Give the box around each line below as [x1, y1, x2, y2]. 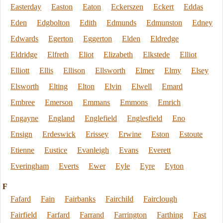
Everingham [10, 162, 49, 170]
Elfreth [47, 50, 69, 59]
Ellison [63, 66, 85, 75]
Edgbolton [37, 18, 70, 27]
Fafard [10, 195, 31, 203]
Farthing [157, 211, 183, 219]
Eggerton [83, 34, 112, 43]
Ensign [10, 130, 32, 138]
